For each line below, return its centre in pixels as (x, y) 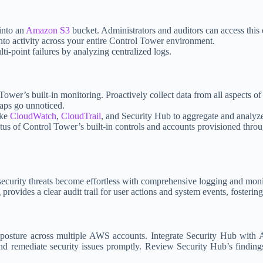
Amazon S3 (48, 30)
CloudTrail (81, 116)
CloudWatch (33, 116)
